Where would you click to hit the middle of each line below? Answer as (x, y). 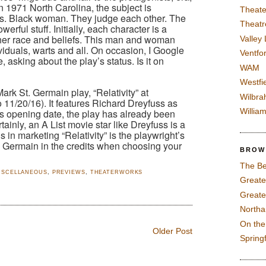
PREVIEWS (69, 172)
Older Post (172, 231)
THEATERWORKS (116, 172)
